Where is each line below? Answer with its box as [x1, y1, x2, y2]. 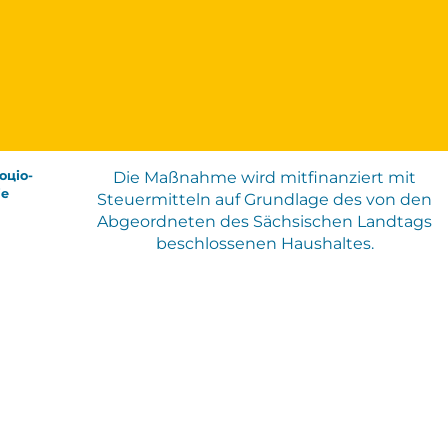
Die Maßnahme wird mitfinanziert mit [113, 168, 417, 188]
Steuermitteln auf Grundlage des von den [97, 190, 433, 210]
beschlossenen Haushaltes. [155, 234, 374, 254]
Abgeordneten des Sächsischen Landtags [97, 212, 433, 232]
